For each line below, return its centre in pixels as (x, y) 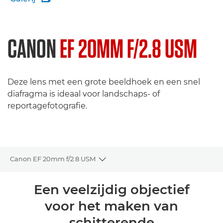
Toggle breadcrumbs (138, 164)
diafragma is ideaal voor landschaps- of (84, 94)
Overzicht (26, 183)
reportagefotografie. (47, 106)
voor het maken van (111, 206)
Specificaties (30, 208)
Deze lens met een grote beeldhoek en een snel (104, 82)
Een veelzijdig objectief (111, 190)
